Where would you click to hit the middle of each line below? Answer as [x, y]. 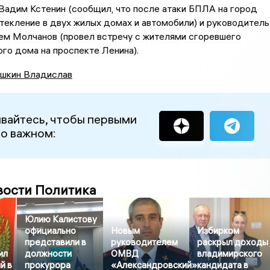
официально [51, 231]
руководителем [145, 242]
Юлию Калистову [61, 219]
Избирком [218, 231]
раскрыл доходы [233, 242]
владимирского [230, 254]
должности [49, 254]
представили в [56, 242]
